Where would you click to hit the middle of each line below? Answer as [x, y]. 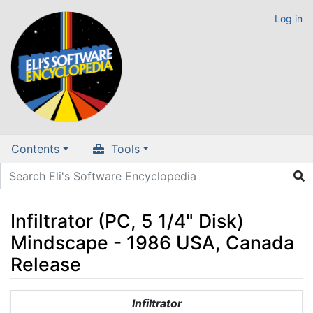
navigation [84, 298]
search [136, 298]
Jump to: [33, 298]
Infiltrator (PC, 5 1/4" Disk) [127, 220]
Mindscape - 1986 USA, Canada [152, 242]
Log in [289, 19]
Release [46, 264]
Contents [35, 149]
